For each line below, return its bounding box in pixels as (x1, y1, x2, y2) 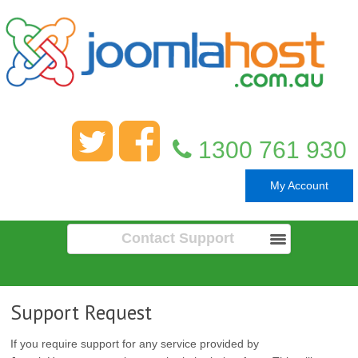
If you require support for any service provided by (10, 337, 259, 350)
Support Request (10, 299, 152, 325)
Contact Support (121, 230, 235, 246)
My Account (270, 179, 328, 192)
